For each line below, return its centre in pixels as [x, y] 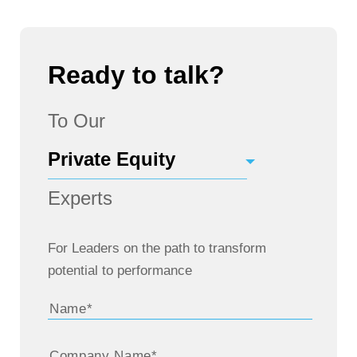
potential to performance [120, 271]
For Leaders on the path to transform [157, 248]
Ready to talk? [136, 75]
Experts [80, 198]
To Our [76, 121]
